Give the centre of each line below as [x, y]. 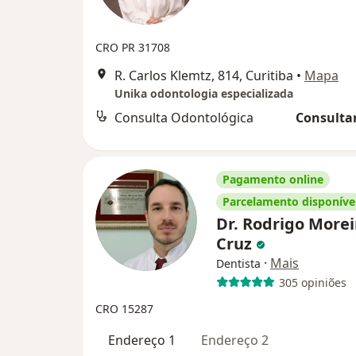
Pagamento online [273, 180]
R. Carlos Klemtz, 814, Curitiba [204, 76]
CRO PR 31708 [133, 48]
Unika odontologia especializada [204, 94]
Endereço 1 [142, 341]
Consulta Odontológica [184, 118]
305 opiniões [312, 282]
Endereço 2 [235, 341]
